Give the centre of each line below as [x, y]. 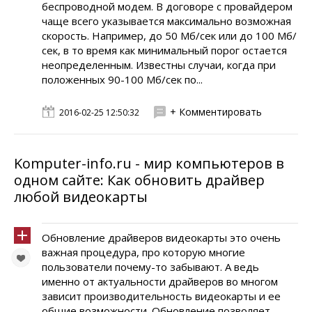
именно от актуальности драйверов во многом [160, 281]
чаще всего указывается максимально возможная [166, 21]
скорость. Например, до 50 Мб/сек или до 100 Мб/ [169, 36]
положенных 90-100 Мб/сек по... [122, 79]
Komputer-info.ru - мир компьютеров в [149, 163]
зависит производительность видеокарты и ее [161, 296]
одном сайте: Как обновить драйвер [139, 180]
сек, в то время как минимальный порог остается [164, 50]
